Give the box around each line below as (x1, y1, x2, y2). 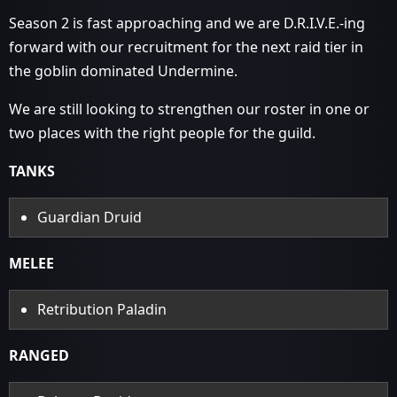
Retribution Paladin (37, 300, 167, 319)
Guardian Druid (37, 207, 143, 227)
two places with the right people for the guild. (9, 123, 315, 143)
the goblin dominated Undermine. (9, 61, 237, 81)
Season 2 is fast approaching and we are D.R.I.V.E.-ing (9, 13, 365, 33)
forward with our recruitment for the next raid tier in (9, 37, 363, 57)
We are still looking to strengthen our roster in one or (9, 99, 370, 119)
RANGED (9, 346, 69, 365)
